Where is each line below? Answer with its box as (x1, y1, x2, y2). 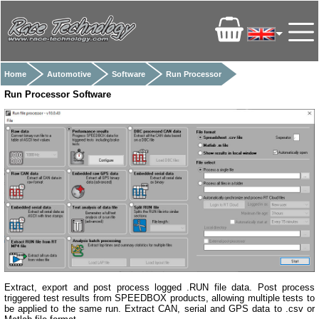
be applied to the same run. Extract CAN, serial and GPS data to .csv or (4, 303, 315, 314)
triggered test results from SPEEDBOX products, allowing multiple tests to (4, 292, 315, 303)
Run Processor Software (4, 89, 111, 100)
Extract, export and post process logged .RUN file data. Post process (4, 281, 315, 293)
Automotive (47, 70, 91, 78)
